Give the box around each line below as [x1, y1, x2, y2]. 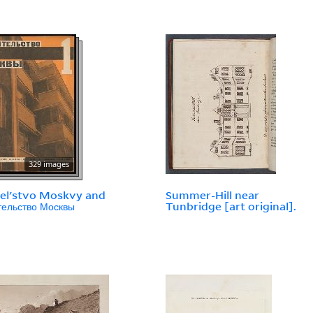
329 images [29, 159, 70, 170]
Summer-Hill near [166, 188, 260, 203]
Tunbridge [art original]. [166, 199, 297, 214]
